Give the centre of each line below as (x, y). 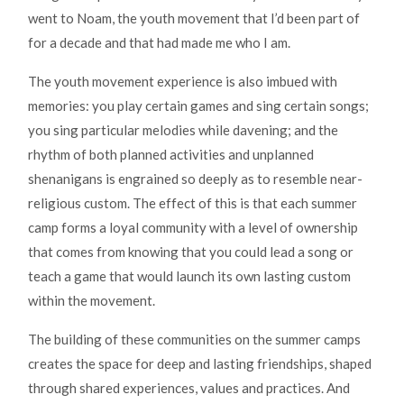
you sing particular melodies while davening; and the (183, 130)
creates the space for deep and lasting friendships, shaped (200, 364)
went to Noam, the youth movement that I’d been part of (194, 18)
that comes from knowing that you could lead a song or (191, 252)
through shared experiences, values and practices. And (189, 388)
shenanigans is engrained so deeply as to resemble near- (195, 179)
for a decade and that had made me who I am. (159, 43)
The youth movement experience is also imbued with (183, 82)
